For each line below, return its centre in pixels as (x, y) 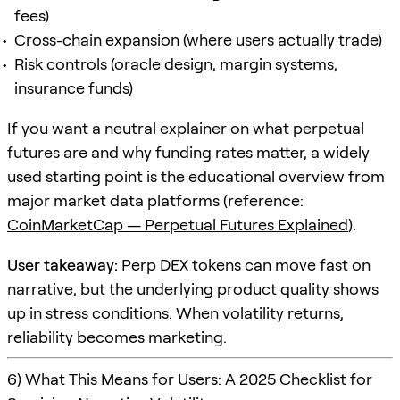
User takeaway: (62, 264)
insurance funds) (74, 87)
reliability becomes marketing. (117, 337)
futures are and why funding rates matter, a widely (188, 152)
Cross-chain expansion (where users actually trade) (198, 39)
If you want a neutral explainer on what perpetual (186, 128)
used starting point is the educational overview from (196, 176)
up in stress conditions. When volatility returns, (175, 312)
